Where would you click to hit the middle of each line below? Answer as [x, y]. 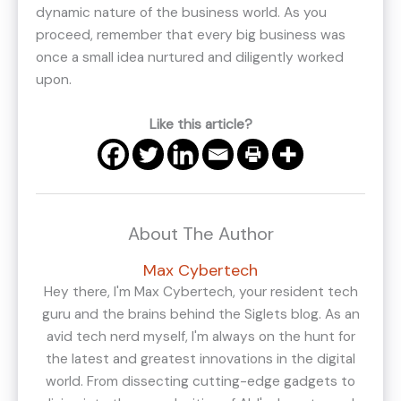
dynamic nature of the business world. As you [181, 12]
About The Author [200, 234]
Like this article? [200, 124]
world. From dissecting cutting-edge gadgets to [200, 381]
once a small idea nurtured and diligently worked [190, 57]
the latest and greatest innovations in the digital [200, 358]
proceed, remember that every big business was [191, 34]
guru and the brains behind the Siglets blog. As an [200, 314]
